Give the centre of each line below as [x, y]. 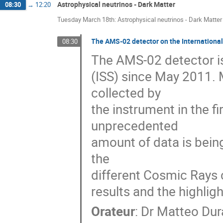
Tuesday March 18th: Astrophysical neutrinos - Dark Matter [140, 19]
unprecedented [135, 125]
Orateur [113, 212]
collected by [126, 93]
